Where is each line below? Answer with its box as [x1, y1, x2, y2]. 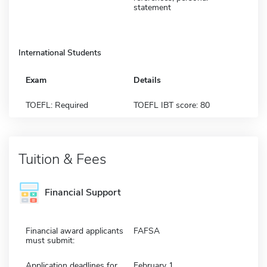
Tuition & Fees [18, 149, 106, 169]
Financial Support [45, 186, 121, 199]
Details [133, 74, 161, 86]
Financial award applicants [26, 225, 123, 237]
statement [133, 1, 171, 13]
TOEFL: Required [26, 99, 88, 111]
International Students [18, 46, 101, 58]
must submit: [26, 234, 74, 246]
